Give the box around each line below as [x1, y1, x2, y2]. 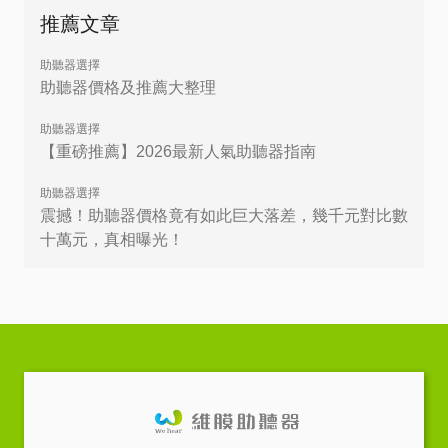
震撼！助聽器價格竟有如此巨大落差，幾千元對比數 [40, 207, 408, 225]
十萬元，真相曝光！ [40, 231, 184, 249]
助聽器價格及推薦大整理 [40, 79, 216, 97]
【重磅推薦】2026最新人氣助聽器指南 [40, 143, 316, 161]
